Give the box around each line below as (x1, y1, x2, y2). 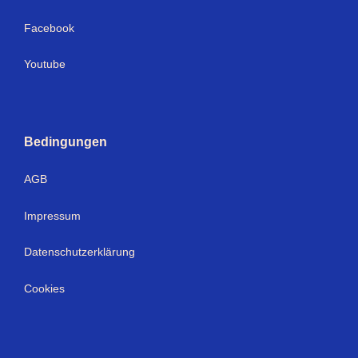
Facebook (24, 21, 74, 34)
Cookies (24, 282, 65, 296)
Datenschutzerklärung (24, 245, 135, 259)
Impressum (24, 209, 81, 222)
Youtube (24, 58, 66, 71)
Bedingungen (24, 134, 107, 149)
